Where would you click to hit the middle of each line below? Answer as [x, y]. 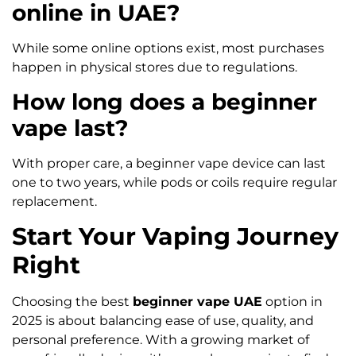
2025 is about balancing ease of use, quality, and [163, 320]
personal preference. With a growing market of [161, 339]
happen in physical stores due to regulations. [155, 68]
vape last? [70, 128]
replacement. [54, 201]
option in [292, 301]
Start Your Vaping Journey [175, 236]
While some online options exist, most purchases [168, 48]
